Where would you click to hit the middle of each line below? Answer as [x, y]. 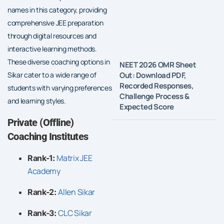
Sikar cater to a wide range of [52, 74]
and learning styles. [37, 100]
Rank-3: [43, 213]
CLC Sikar [75, 213]
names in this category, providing [57, 9]
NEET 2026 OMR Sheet [158, 64]
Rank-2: [43, 192]
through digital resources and [52, 35]
